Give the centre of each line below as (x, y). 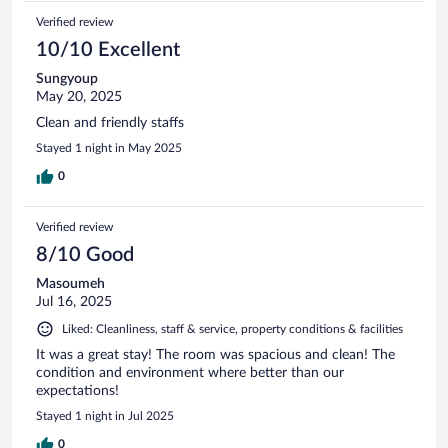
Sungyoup (67, 78)
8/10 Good (85, 254)
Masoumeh (70, 283)
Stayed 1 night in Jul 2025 (105, 415)
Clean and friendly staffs (110, 122)
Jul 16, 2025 (74, 301)
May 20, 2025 (79, 96)
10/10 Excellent (108, 49)
